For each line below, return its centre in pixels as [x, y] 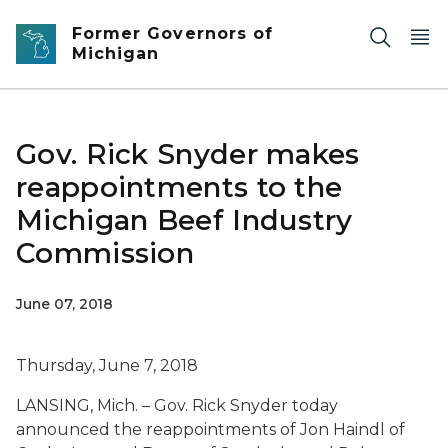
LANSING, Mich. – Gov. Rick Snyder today [177, 405]
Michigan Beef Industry [184, 220]
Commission [105, 253]
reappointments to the [179, 187]
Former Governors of [172, 33]
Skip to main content [90, 21]
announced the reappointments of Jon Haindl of [210, 429]
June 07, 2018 [64, 304]
